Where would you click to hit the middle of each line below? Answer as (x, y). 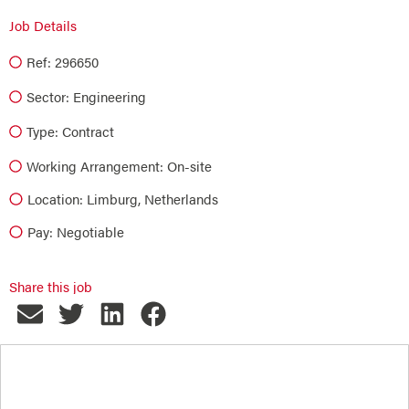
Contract (88, 131)
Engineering (110, 96)
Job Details (43, 25)
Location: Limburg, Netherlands (122, 199)
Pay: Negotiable (75, 231)
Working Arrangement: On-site (119, 166)
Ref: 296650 (63, 62)
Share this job (51, 286)
